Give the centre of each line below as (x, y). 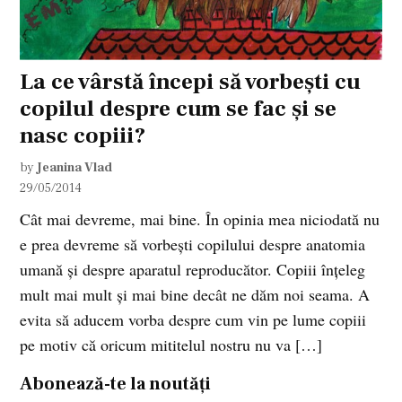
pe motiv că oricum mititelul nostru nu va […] (171, 344)
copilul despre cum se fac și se (179, 108)
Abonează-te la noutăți (116, 384)
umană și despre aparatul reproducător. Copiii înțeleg (193, 269)
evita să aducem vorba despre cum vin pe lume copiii (193, 319)
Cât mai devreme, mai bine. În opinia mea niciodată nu (200, 218)
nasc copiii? (83, 135)
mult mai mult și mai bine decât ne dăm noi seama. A (195, 294)
